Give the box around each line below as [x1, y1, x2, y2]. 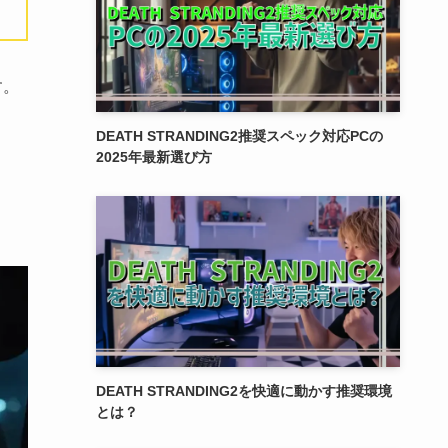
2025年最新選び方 [96, 149, 212, 165]
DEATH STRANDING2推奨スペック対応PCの [96, 128, 383, 144]
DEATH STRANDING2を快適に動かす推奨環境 [96, 383, 392, 399]
